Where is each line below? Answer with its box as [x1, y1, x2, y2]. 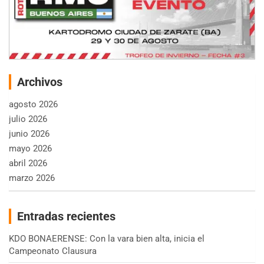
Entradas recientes [17, 209, 115, 223]
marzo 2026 [9, 173, 55, 183]
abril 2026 [9, 158, 47, 169]
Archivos [17, 75, 62, 89]
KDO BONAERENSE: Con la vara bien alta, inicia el [9, 233, 204, 244]
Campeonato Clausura [9, 246, 97, 256]
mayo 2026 [9, 143, 52, 154]
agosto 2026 [9, 99, 58, 110]
